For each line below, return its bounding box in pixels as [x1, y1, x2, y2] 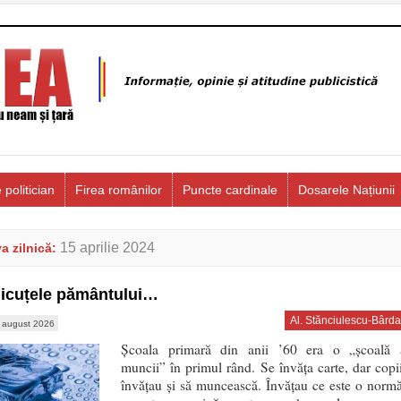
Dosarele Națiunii [298, 183, 395, 197]
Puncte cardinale [183, 183, 277, 197]
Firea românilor [75, 183, 162, 197]
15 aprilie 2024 [60, 240, 155, 255]
